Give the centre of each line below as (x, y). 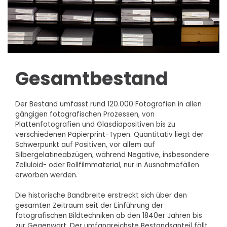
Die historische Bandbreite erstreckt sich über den (101, 195)
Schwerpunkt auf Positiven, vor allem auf (85, 144)
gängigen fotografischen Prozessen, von (85, 114)
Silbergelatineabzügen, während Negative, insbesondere (112, 155)
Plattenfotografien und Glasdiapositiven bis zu (95, 124)
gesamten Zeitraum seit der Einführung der (89, 205)
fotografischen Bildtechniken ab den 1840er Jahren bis (109, 215)
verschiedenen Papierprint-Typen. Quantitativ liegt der (109, 134)
